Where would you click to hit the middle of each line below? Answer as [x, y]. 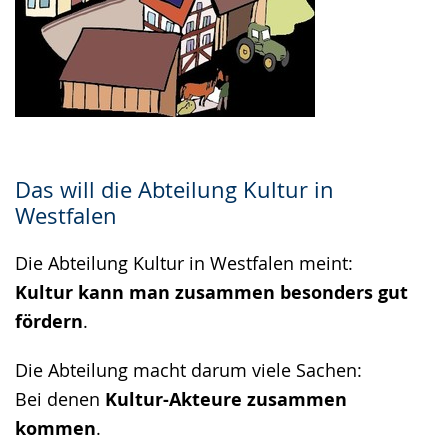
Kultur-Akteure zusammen [226, 399]
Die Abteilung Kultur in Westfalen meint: [184, 263]
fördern [49, 321]
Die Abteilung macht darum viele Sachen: [188, 370]
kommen [55, 428]
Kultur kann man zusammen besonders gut [211, 292]
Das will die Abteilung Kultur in [174, 189]
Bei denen [60, 399]
